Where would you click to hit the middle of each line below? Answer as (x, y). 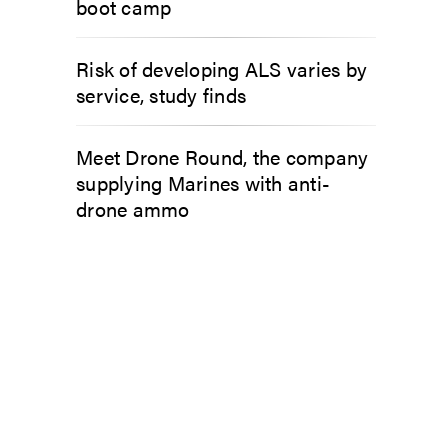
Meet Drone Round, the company (222, 156)
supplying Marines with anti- (203, 182)
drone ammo (133, 208)
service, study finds (161, 94)
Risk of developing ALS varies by (221, 68)
